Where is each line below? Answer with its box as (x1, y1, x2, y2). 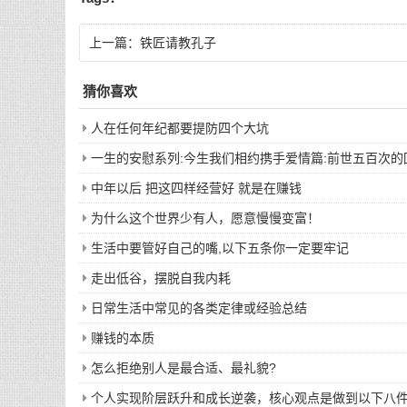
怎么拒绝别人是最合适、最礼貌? (91, 361, 276, 375)
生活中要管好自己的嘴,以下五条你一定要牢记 (91, 241, 349, 255)
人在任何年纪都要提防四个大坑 (91, 121, 269, 135)
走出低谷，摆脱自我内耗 (91, 271, 231, 285)
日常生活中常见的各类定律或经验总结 (91, 301, 307, 315)
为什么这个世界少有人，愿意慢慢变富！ (91, 211, 320, 225)
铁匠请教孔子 (140, 35, 216, 50)
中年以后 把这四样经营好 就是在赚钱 (91, 181, 302, 195)
